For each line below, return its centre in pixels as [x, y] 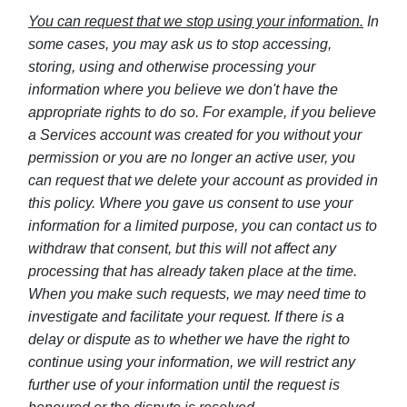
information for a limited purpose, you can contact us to [203, 226]
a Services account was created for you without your [195, 135]
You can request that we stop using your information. [196, 21]
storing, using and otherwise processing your [172, 67]
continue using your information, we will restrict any [192, 362]
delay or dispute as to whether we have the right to [189, 339]
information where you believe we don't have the [183, 89]
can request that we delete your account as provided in [203, 180]
